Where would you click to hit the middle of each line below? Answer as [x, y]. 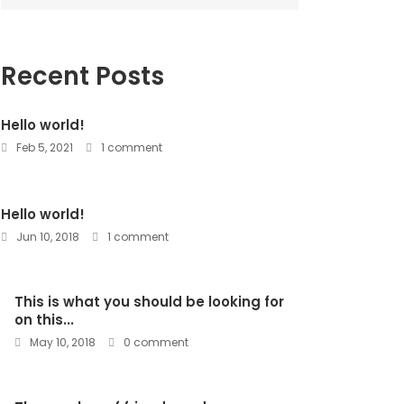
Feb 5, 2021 [43, 147]
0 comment [155, 342]
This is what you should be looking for [149, 301]
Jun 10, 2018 [46, 236]
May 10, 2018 [61, 342]
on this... [44, 319]
